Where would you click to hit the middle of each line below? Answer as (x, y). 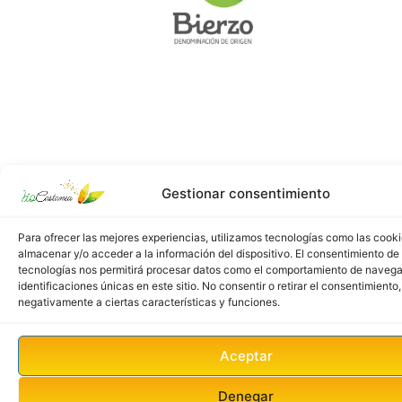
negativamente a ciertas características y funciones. (149, 302)
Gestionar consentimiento (246, 193)
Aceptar (246, 355)
